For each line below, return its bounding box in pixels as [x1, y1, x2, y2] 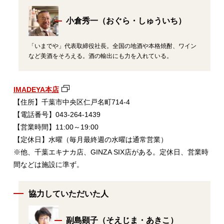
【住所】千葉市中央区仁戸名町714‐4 [13, 97, 130, 106]
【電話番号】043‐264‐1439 [13, 110, 100, 118]
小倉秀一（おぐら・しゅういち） [65, 16, 186, 25]
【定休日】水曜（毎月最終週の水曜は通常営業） [13, 135, 167, 143]
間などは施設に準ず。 [13, 160, 83, 168]
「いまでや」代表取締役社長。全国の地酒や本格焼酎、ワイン [28, 42, 196, 49]
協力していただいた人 [28, 189, 108, 198]
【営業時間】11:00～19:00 [13, 122, 98, 131]
